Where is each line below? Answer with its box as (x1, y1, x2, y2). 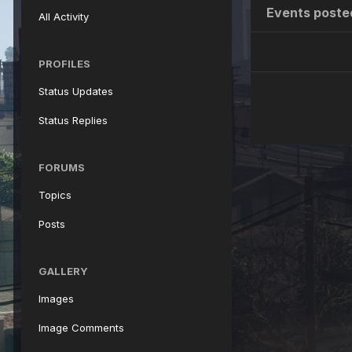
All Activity (38, 10, 89, 23)
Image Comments (38, 321, 124, 334)
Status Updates (38, 85, 113, 97)
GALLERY (38, 265, 88, 277)
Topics (38, 189, 71, 201)
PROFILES (38, 57, 90, 70)
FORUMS (38, 161, 85, 174)
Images (38, 292, 74, 305)
